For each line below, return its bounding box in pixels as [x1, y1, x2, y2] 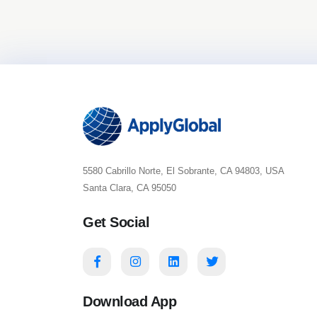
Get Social [83, 214, 149, 230]
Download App [83, 294, 176, 309]
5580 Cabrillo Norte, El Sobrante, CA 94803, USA [83, 166, 284, 176]
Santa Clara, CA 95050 [83, 183, 176, 193]
